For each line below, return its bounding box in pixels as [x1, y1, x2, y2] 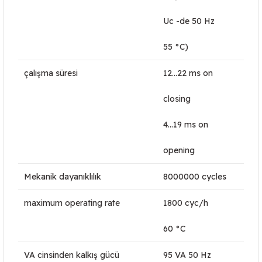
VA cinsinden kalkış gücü [24, 250, 119, 260]
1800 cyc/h [163, 198, 208, 208]
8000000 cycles [163, 171, 226, 182]
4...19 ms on [163, 119, 208, 130]
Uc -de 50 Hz [163, 16, 215, 26]
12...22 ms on [163, 68, 213, 78]
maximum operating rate [24, 198, 120, 208]
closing [163, 94, 191, 104]
